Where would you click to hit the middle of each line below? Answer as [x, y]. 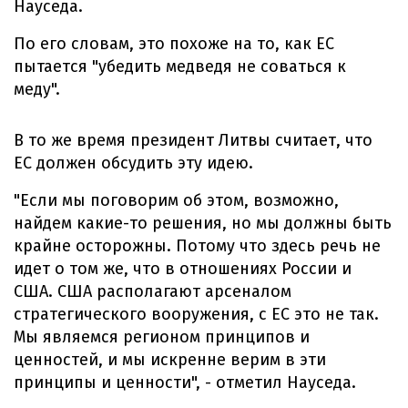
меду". [37, 89]
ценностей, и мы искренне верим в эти [170, 360]
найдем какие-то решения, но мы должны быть [203, 223]
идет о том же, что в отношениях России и [183, 269]
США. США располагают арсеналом [153, 291]
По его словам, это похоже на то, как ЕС [174, 44]
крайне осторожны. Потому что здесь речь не [197, 246]
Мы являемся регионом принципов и [162, 337]
